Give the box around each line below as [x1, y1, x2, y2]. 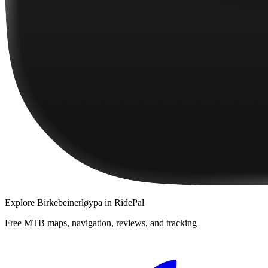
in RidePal [102, 197, 144, 208]
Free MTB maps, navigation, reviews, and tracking [5, 218, 197, 229]
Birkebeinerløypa [37, 197, 102, 208]
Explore [5, 197, 37, 208]
